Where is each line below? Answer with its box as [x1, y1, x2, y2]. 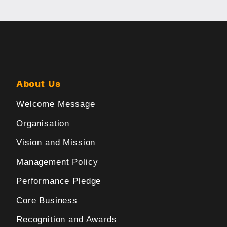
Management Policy [16, 157, 98, 167]
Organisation [16, 119, 70, 129]
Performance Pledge [16, 176, 101, 186]
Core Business [16, 196, 78, 206]
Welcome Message [16, 99, 95, 109]
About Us [16, 79, 61, 89]
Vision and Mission [16, 138, 96, 148]
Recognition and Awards [16, 215, 117, 225]
